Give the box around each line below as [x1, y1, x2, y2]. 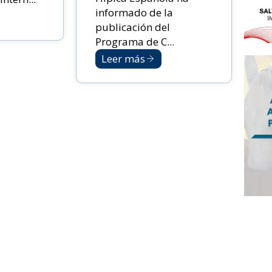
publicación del [95, 19, 171, 34]
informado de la [95, 5, 174, 19]
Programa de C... [95, 34, 175, 49]
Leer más [101, 51, 146, 66]
